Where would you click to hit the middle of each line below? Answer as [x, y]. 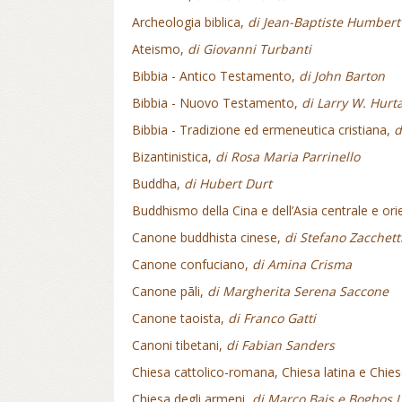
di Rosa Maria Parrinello [288, 157]
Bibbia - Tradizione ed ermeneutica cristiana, [263, 130]
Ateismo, [160, 49]
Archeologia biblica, [190, 22]
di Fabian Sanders [280, 345]
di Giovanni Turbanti [249, 49]
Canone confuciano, [192, 264]
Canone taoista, [180, 318]
